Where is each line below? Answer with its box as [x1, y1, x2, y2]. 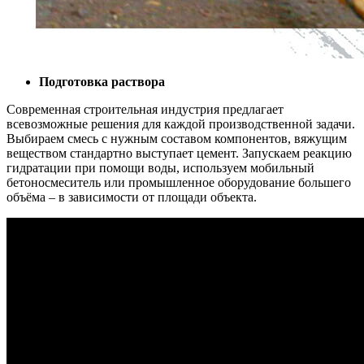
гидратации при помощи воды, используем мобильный [6, 160, 314, 175]
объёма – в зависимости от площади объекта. [6, 189, 257, 204]
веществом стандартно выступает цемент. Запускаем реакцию [6, 145, 352, 160]
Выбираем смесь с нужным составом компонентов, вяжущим [6, 131, 347, 145]
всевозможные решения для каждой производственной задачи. [6, 116, 355, 131]
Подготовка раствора [39, 74, 165, 89]
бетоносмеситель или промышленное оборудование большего [6, 175, 351, 189]
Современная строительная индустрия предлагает [6, 102, 284, 116]
